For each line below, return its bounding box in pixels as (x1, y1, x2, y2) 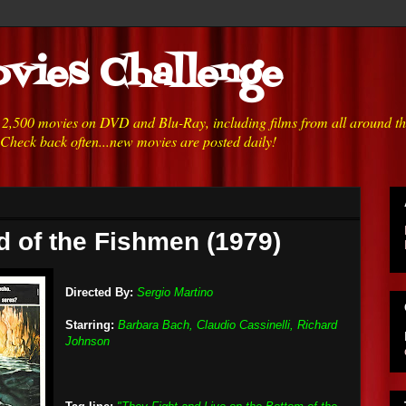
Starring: (65, 318, 114, 332)
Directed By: (65, 285, 133, 299)
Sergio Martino (137, 285, 213, 299)
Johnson (65, 334, 110, 348)
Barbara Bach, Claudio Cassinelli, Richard (118, 318, 337, 332)
